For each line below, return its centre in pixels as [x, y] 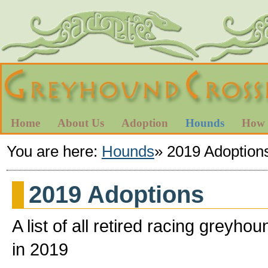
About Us [81, 123]
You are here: [54, 151]
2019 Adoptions [117, 194]
